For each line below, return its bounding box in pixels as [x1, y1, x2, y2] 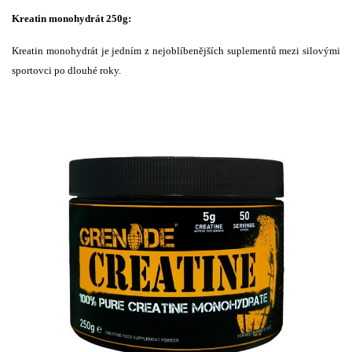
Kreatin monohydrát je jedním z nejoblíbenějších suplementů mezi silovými [12, 44, 340, 57]
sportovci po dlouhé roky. [12, 64, 121, 76]
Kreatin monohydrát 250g [12, 12, 128, 24]
